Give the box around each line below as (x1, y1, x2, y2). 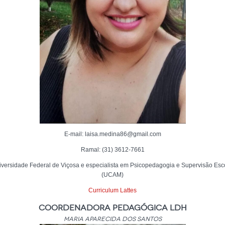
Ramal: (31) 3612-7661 (80, 146, 145, 153)
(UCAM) (101, 171, 124, 178)
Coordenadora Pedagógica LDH (38, 203, 187, 212)
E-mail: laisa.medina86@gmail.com (64, 131, 161, 138)
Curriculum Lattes (88, 187, 137, 194)
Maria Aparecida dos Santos (63, 215, 162, 222)
